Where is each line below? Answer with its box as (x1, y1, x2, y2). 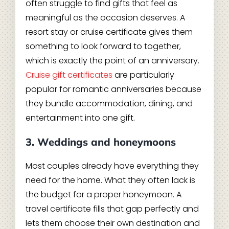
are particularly (112, 69, 174, 81)
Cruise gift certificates (25, 69, 112, 81)
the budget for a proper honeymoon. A (25, 189, 181, 200)
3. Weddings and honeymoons (25, 135, 176, 148)
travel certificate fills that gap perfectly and (25, 203, 199, 215)
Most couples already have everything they (25, 160, 199, 172)
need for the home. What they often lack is (25, 174, 195, 186)
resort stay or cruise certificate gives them (25, 26, 193, 38)
